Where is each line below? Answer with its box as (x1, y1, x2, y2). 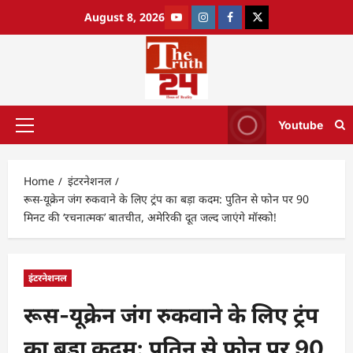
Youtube (278, 118, 323, 132)
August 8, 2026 (84, 9, 165, 24)
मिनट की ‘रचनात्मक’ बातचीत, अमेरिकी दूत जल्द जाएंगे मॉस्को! (24, 210, 277, 225)
